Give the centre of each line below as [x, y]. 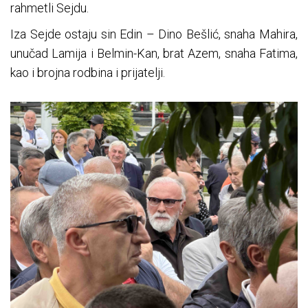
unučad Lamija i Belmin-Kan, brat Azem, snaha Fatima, [154, 53]
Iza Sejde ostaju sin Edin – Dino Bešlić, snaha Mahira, [154, 34]
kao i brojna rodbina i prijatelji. [88, 72]
